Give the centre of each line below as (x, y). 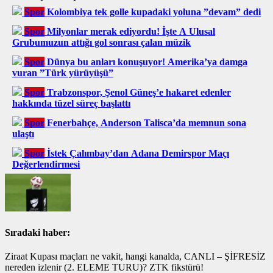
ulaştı (23, 134)
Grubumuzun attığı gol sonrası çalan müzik (101, 43)
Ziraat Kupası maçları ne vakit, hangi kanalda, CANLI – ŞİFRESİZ (135, 256)
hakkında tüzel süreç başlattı (71, 104)
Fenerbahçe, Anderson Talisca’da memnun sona (147, 123)
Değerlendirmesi (46, 165)
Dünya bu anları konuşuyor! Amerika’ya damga (147, 62)
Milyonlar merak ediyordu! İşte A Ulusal (131, 32)
